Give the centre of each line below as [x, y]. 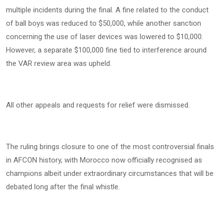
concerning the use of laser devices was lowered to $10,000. [105, 37]
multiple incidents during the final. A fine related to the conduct [107, 10]
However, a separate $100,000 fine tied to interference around [106, 50]
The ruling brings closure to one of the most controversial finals [110, 147]
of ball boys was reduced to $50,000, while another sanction [104, 24]
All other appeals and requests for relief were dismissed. [98, 105]
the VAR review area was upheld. [59, 64]
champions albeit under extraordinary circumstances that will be [110, 174]
